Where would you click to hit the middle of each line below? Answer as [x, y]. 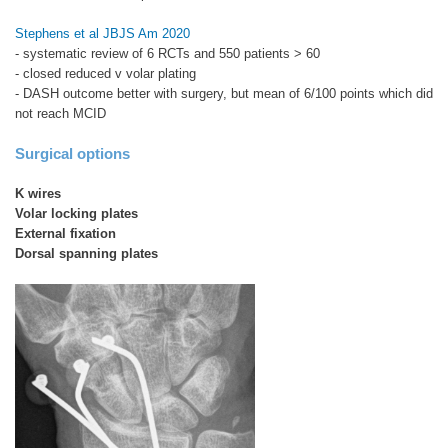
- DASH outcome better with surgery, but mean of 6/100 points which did [224, 93]
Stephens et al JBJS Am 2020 [102, 33]
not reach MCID [60, 113]
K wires [38, 193]
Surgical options [72, 153]
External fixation [65, 233]
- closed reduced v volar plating [105, 73]
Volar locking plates [76, 213]
